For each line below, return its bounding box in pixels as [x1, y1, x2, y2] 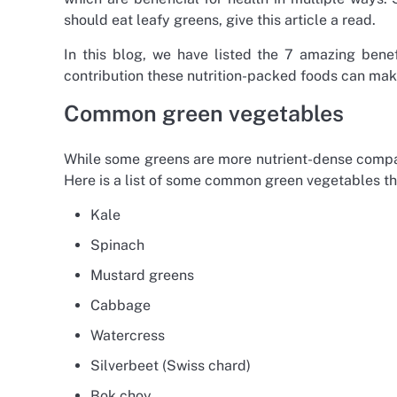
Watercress [90, 326, 165, 344]
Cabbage [90, 296, 151, 314]
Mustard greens [90, 266, 194, 284]
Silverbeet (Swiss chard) [90, 356, 251, 374]
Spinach [90, 236, 144, 253]
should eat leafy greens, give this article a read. [64, 11, 376, 28]
